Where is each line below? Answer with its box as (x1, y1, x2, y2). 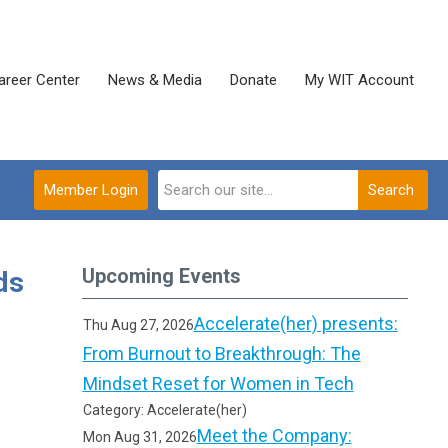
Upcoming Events (82, 264, 242, 288)
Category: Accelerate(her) (82, 402, 247, 418)
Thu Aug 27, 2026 (82, 317, 194, 333)
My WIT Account (305, 71, 414, 89)
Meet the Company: (196, 425, 352, 446)
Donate (230, 71, 277, 89)
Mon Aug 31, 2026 (82, 429, 197, 445)
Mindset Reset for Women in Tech (82, 373, 354, 394)
